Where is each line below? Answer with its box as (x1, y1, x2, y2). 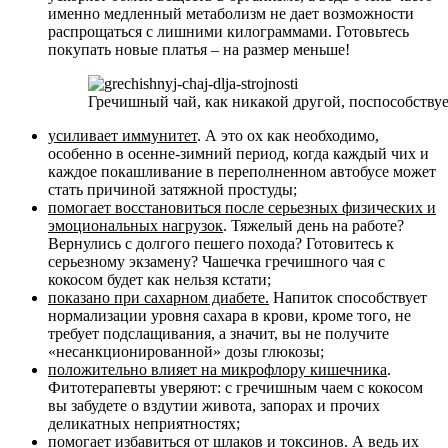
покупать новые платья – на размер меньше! (48, 41, 350, 59)
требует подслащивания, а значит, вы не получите (48, 325, 389, 343)
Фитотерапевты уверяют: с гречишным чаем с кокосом (48, 379, 423, 397)
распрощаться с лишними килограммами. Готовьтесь (48, 23, 409, 41)
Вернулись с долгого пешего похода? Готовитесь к (48, 235, 394, 253)
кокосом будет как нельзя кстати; (48, 271, 271, 289)
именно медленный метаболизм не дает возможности (48, 5, 414, 23)
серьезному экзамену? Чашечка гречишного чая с (48, 253, 385, 271)
